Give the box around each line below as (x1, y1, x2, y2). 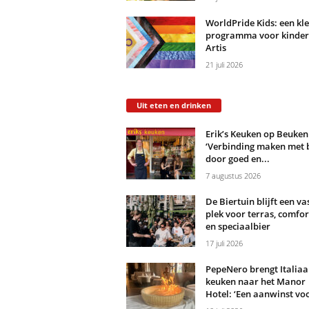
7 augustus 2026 (205, 170, 261, 181)
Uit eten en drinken (136, 100, 211, 111)
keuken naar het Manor (205, 275, 306, 288)
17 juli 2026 (205, 238, 243, 249)
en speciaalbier (205, 220, 270, 233)
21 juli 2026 (205, 59, 243, 70)
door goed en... (205, 152, 270, 166)
